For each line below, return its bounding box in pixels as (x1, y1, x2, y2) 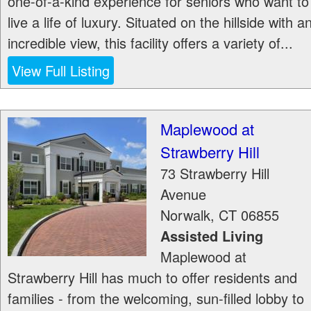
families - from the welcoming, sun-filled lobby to (8, 288, 304, 308)
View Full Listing (12, 60, 110, 81)
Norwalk (160, 205, 210, 225)
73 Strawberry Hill (160, 163, 269, 183)
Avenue (160, 184, 206, 204)
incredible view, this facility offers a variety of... (8, 33, 293, 53)
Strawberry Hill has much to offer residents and (8, 267, 297, 287)
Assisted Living (160, 226, 263, 246)
